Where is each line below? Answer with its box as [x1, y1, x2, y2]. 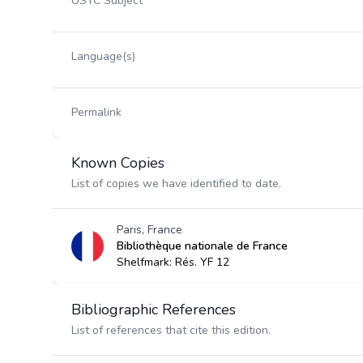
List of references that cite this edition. [71, 322, 271, 338]
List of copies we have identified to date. [71, 176, 281, 191]
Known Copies [71, 153, 164, 173]
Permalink [71, 105, 122, 120]
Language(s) [71, 49, 135, 64]
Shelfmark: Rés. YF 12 [117, 254, 229, 270]
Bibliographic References [71, 300, 236, 319]
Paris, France [117, 222, 182, 237]
